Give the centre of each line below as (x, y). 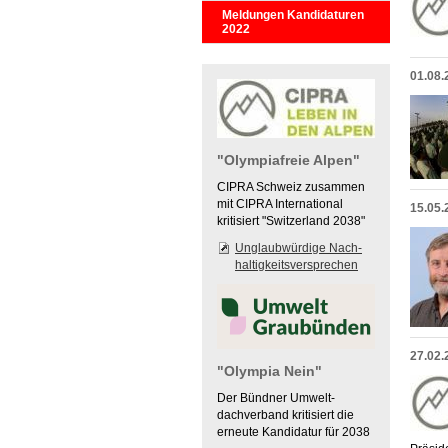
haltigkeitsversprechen (296, 265)
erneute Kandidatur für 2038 (293, 432)
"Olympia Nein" (269, 371)
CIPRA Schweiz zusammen (291, 187)
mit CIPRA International (280, 204)
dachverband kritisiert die (285, 415)
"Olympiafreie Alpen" (288, 160)
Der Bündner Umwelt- (276, 398)
